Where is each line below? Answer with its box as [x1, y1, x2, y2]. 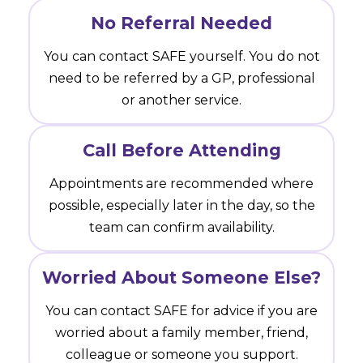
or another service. [122, 92, 241, 108]
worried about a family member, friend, [55, 324, 308, 340]
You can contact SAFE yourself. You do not [43, 48, 320, 64]
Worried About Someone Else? [42, 267, 321, 288]
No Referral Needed [91, 12, 272, 33]
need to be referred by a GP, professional [48, 70, 315, 86]
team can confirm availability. [88, 219, 275, 235]
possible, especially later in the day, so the [48, 197, 315, 213]
